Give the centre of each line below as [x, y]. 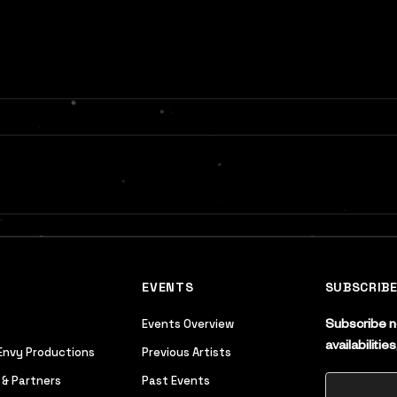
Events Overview [188, 324]
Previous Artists [187, 352]
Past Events [176, 381]
